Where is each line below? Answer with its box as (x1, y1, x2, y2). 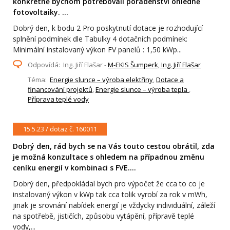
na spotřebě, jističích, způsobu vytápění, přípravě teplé (13, 210, 194, 221)
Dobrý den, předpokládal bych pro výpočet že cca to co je (13, 178, 205, 188)
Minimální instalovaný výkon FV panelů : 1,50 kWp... (13, 45, 182, 55)
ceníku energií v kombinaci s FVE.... (13, 162, 136, 172)
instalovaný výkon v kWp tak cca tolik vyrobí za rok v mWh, (13, 189, 207, 199)
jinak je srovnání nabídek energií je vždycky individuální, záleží (13, 200, 215, 210)
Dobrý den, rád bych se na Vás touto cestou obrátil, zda (13, 141, 215, 151)
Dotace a (156, 75, 184, 85)
